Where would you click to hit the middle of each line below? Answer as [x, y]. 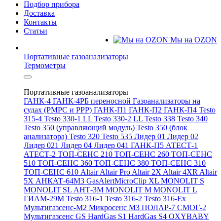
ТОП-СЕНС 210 [86, 154]
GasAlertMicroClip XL [124, 181]
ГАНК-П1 [111, 110]
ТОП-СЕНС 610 [52, 172]
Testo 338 [161, 119]
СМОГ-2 [192, 207]
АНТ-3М [90, 190]
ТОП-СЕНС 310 [178, 163]
